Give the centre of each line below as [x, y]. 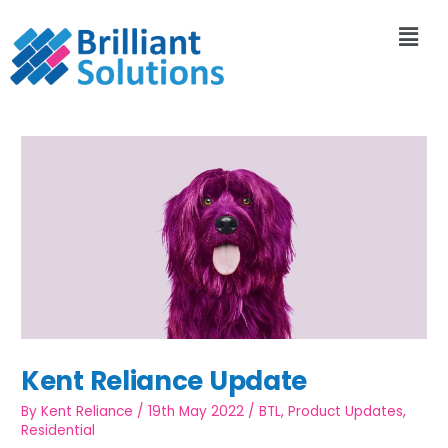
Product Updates [346, 412]
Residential [58, 431]
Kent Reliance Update [164, 380]
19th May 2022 [196, 412]
